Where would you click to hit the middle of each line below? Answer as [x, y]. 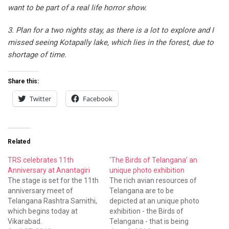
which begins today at [43, 211]
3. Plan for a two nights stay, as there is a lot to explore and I [111, 30]
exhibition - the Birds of [146, 211]
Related [19, 141]
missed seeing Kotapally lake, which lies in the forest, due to [111, 42]
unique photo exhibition [147, 170]
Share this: [23, 81]
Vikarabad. [25, 221]
